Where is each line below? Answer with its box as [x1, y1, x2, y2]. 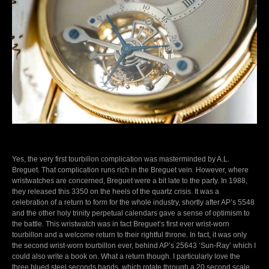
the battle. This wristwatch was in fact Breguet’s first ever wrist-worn [12, 219, 229, 228]
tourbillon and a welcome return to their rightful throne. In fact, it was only [12, 230, 247, 239]
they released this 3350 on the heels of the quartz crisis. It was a [12, 187, 219, 196]
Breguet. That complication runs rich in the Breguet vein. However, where [12, 165, 249, 174]
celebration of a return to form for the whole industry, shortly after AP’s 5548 [12, 198, 255, 207]
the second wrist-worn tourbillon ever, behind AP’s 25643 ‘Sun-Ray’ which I [12, 241, 256, 250]
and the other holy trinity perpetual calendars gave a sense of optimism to [12, 208, 250, 217]
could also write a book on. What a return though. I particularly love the [12, 252, 240, 261]
